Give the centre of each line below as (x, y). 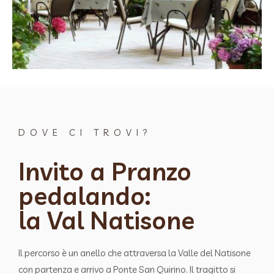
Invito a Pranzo (105, 171)
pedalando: (84, 195)
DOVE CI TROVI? (85, 132)
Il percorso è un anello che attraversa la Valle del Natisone (135, 253)
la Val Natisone (106, 220)
